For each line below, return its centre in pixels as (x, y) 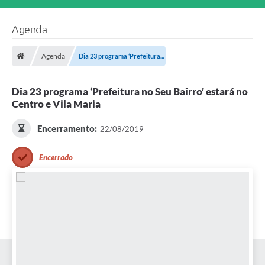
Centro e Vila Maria (56, 104)
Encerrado (56, 158)
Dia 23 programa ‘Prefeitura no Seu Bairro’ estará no (130, 92)
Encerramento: (67, 129)
